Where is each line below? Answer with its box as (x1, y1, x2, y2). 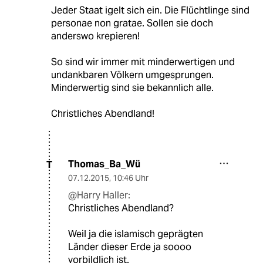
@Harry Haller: (68, 189, 130, 202)
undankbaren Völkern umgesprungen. (50, 69, 214, 82)
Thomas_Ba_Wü (68, 158, 140, 171)
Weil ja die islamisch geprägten (68, 228, 203, 241)
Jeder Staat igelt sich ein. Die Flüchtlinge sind (50, 4, 249, 17)
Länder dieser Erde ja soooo (68, 241, 191, 254)
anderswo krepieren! (50, 30, 140, 43)
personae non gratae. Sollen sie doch (50, 17, 213, 30)
